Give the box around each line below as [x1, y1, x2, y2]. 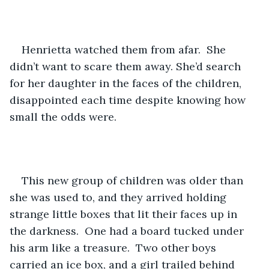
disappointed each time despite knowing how [10, 92, 249, 107]
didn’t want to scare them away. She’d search [10, 59, 244, 73]
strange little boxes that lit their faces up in [10, 207, 240, 221]
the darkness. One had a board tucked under [10, 223, 247, 238]
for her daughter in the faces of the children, [10, 76, 244, 90]
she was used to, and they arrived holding [10, 190, 229, 204]
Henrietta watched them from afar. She [22, 42, 229, 56]
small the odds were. [10, 109, 116, 124]
